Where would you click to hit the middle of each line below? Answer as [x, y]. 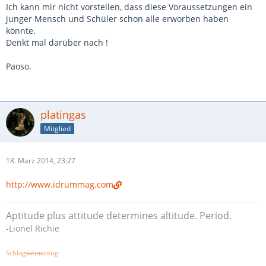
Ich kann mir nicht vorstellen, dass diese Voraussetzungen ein [129, 7]
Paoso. [19, 66]
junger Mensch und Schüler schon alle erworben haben [117, 19]
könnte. [21, 31]
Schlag [16, 253]
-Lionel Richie [33, 228]
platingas [63, 115]
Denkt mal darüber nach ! [57, 42]
